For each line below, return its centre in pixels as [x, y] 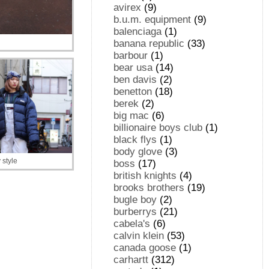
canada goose [145, 248]
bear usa [133, 68]
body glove [138, 152]
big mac [131, 116]
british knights [145, 176]
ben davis [135, 80]
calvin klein [139, 236]
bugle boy [135, 200]
